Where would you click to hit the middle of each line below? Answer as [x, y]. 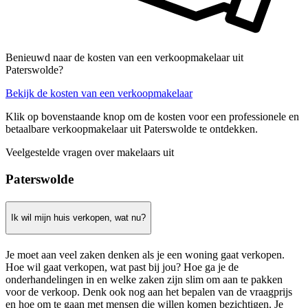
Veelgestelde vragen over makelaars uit [90, 152]
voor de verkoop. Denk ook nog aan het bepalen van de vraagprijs [149, 291]
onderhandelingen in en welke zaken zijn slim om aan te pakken [144, 279]
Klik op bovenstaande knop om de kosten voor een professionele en [152, 116]
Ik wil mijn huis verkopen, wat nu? [78, 218]
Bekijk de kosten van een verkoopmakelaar [99, 93]
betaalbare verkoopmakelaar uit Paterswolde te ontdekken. [132, 129]
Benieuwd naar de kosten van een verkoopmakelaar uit [124, 57]
